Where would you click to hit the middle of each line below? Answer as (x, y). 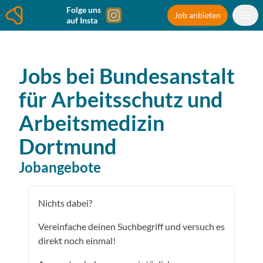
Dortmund (68, 146)
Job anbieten (198, 15)
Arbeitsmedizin (92, 123)
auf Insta (82, 20)
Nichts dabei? (65, 203)
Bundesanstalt (167, 76)
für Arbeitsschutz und (121, 99)
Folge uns (84, 10)
